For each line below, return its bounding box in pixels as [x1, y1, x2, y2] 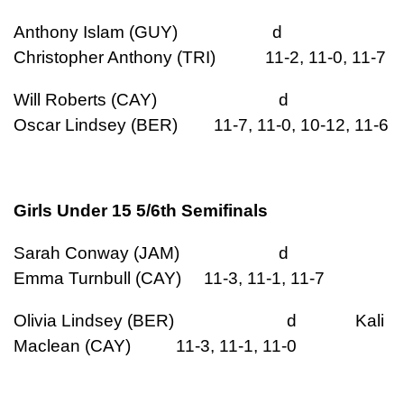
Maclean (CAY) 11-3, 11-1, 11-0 [14, 336, 297, 356]
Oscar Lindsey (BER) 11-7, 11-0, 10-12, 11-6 [14, 115, 389, 135]
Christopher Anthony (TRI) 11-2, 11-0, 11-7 [14, 48, 386, 68]
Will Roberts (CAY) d [14, 90, 343, 110]
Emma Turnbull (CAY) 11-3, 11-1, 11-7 [14, 268, 325, 288]
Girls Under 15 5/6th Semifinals [14, 200, 268, 220]
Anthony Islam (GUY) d [14, 23, 336, 42]
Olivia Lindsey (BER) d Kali [14, 311, 384, 331]
